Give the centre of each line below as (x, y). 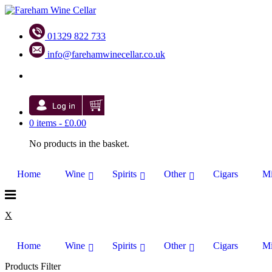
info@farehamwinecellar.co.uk (106, 54)
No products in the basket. (79, 144)
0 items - (47, 123)
